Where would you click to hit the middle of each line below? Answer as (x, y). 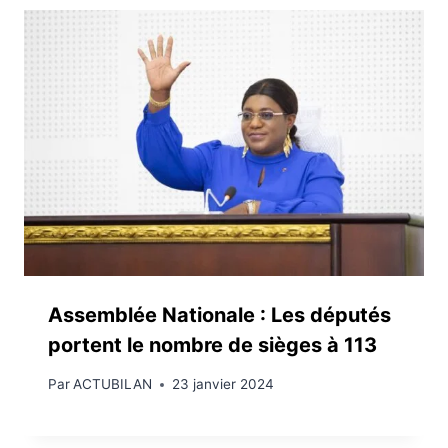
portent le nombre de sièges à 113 (212, 345)
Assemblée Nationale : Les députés (219, 315)
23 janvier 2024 (223, 384)
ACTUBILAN (113, 384)
